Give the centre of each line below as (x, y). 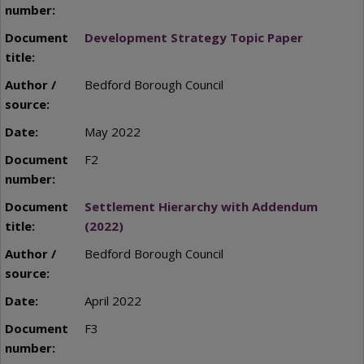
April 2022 (113, 301)
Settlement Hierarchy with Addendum (201, 207)
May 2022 (112, 132)
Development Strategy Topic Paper (193, 38)
